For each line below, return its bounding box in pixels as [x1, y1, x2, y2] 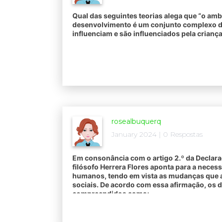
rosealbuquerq [111, 117, 161, 126]
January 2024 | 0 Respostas [111, 130, 203, 139]
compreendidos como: [72, 189, 149, 198]
